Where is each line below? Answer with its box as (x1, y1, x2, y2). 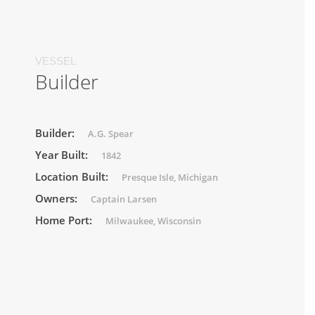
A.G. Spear (88, 127, 134, 140)
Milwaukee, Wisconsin (105, 214, 201, 227)
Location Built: (35, 169, 111, 184)
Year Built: (35, 147, 91, 162)
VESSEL (35, 54, 76, 67)
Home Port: (35, 212, 95, 227)
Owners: (35, 191, 80, 205)
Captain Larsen (91, 192, 157, 205)
